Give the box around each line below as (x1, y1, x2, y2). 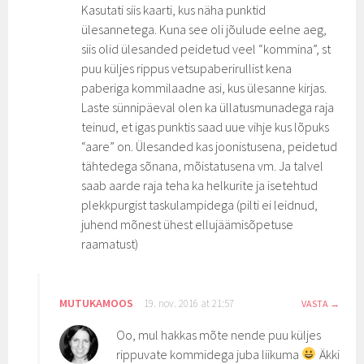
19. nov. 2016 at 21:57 (144, 296, 235, 310)
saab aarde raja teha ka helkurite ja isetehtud (81, 176, 318, 193)
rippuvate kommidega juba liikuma (116, 345, 302, 362)
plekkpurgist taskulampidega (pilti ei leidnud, (81, 196, 318, 213)
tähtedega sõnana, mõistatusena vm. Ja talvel (81, 157, 324, 174)
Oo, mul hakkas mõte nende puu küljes (116, 326, 322, 343)
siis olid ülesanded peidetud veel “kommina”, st (81, 40, 331, 57)
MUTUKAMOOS (59, 295, 134, 310)
